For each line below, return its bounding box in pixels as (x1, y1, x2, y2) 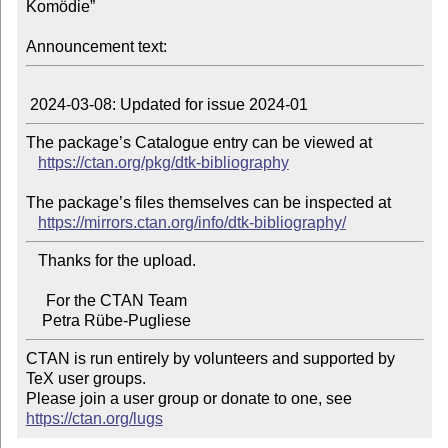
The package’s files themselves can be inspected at (25, 194, 391, 212)
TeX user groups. (25, 370, 146, 388)
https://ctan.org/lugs (25, 410, 163, 428)
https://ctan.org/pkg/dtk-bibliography (37, 154, 289, 172)
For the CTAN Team (25, 292, 46, 310)
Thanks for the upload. (25, 252, 38, 270)
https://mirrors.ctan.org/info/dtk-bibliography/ (37, 214, 346, 232)
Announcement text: (25, 38, 167, 56)
